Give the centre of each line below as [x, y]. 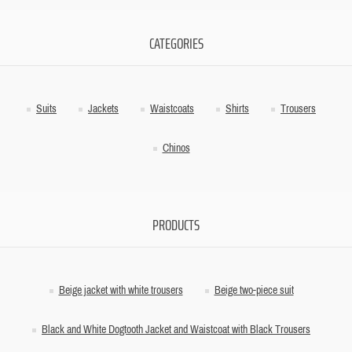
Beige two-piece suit [254, 290]
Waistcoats [172, 109]
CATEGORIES [176, 43]
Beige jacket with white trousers [121, 290]
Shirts [237, 109]
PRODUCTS [176, 225]
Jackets [103, 109]
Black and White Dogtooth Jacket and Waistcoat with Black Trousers [176, 330]
